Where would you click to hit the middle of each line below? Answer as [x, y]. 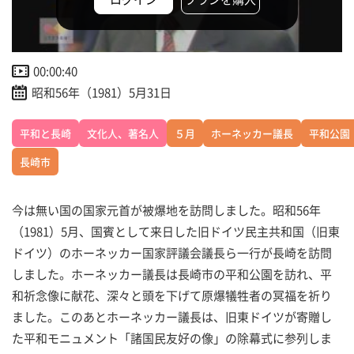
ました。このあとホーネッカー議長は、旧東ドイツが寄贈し [172, 317]
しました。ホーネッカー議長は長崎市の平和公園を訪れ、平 [172, 274]
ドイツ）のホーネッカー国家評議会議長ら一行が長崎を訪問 [172, 253]
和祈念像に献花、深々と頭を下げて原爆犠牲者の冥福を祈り [172, 296]
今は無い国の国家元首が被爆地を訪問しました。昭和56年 [166, 210]
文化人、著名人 [123, 134]
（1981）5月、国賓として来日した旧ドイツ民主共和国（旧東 [176, 232]
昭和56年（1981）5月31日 [102, 92]
